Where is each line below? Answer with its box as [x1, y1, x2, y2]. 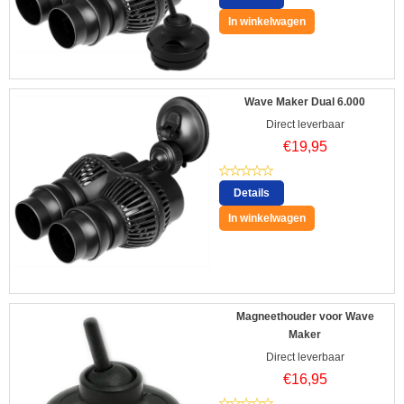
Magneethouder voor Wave [235, 309, 374, 323]
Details [234, 186, 270, 199]
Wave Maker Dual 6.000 [244, 95, 365, 108]
